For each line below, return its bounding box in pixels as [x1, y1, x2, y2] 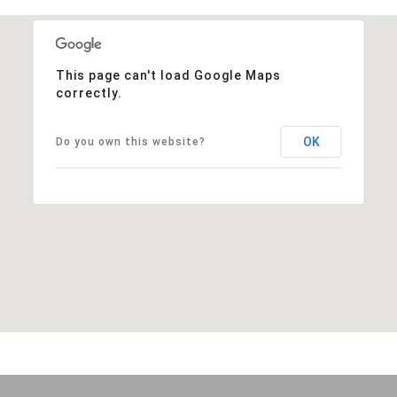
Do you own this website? [55, 135, 206, 148]
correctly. [55, 85, 122, 100]
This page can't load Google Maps [55, 67, 281, 82]
